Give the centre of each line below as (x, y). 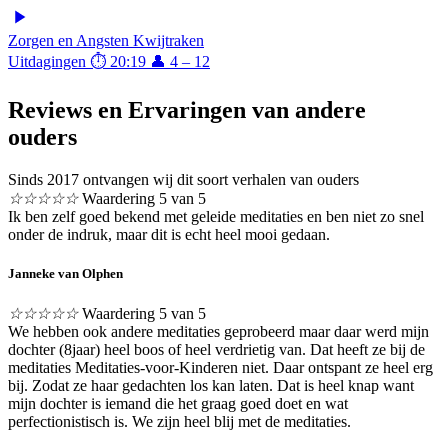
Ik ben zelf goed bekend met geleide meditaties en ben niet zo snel (216, 217)
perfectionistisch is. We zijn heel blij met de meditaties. (179, 422)
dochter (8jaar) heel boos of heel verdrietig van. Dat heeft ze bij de (216, 350)
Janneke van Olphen (65, 274)
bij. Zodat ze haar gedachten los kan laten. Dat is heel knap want (211, 386)
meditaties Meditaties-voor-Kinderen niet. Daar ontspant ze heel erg (220, 368)
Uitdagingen (47, 62)
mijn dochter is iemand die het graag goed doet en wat (178, 404)
